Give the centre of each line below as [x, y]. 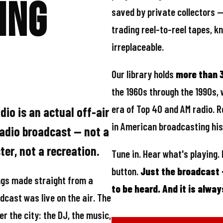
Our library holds [144, 81]
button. [126, 178]
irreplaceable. [138, 54]
